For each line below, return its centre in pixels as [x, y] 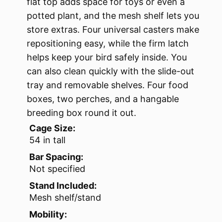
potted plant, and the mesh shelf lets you [113, 16]
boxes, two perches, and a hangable [103, 99]
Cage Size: [52, 128]
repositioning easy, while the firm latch [108, 44]
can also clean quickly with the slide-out [111, 71]
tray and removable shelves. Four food [108, 85]
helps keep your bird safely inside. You [107, 57]
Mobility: [48, 215]
